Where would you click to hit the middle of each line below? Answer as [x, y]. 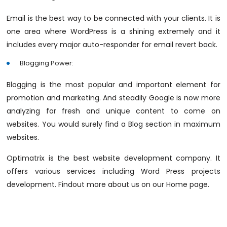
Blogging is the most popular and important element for [113, 85]
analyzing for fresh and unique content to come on [113, 111]
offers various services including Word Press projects [113, 171]
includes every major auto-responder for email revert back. [112, 45]
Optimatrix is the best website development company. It [113, 158]
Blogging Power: [47, 63]
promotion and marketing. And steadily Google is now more [113, 98]
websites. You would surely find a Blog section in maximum [113, 124]
